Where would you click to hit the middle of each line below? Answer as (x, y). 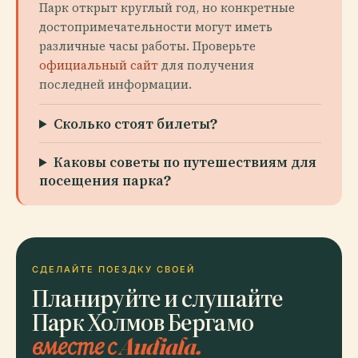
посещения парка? (105, 180)
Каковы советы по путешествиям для (185, 162)
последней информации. (115, 84)
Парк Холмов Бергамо (143, 322)
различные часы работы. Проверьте (147, 46)
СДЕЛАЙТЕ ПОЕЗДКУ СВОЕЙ (113, 269)
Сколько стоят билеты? (136, 123)
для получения (206, 65)
